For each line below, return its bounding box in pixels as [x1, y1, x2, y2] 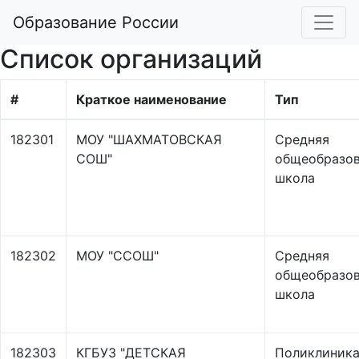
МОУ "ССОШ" [76, 248, 159, 264]
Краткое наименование [76, 91, 227, 107]
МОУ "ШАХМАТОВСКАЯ [76, 131, 222, 147]
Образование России [13, 13, 179, 32]
